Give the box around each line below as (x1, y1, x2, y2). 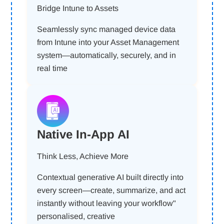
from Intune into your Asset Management (37, 38, 179, 46)
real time (37, 64, 68, 72)
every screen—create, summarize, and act (37, 186, 186, 194)
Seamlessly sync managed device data (37, 25, 176, 33)
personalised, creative (37, 212, 115, 220)
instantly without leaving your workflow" (37, 199, 176, 207)
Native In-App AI (37, 127, 130, 141)
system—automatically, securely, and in (37, 51, 176, 59)
